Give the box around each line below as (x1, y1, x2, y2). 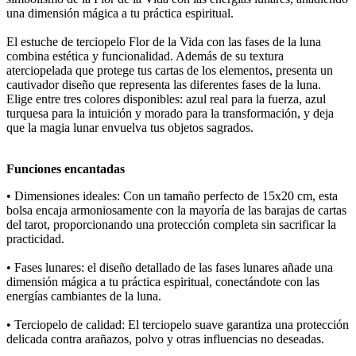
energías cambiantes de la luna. (6, 289, 161, 304)
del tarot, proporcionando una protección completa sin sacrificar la (6, 218, 336, 232)
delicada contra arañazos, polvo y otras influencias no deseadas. (6, 332, 324, 346)
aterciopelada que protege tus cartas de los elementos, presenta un (6, 64, 333, 78)
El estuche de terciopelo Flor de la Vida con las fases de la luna (6, 35, 321, 49)
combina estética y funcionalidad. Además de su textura (6, 49, 284, 64)
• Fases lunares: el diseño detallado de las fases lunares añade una (6, 261, 333, 275)
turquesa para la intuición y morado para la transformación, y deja (6, 106, 334, 121)
